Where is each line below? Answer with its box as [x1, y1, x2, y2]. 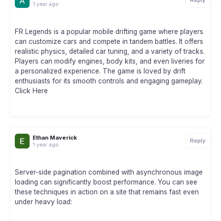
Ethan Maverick [33, 134, 77, 141]
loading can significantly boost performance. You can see [15, 178, 197, 186]
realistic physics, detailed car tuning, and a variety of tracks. [15, 47, 205, 56]
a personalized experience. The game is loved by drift [15, 67, 185, 75]
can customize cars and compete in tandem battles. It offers [15, 37, 203, 46]
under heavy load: [15, 198, 72, 206]
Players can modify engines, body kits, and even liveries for [15, 57, 205, 66]
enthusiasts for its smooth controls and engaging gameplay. [15, 77, 203, 85]
